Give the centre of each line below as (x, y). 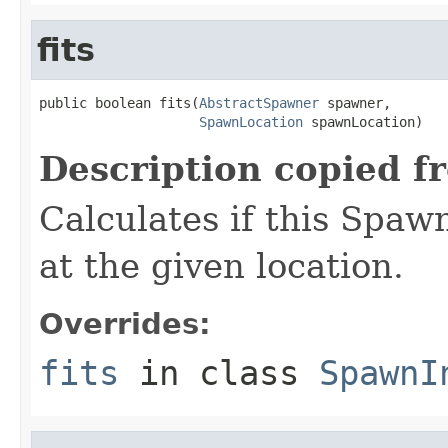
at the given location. (221, 265)
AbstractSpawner (259, 102)
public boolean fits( (119, 102)
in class (219, 372)
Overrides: (125, 323)
